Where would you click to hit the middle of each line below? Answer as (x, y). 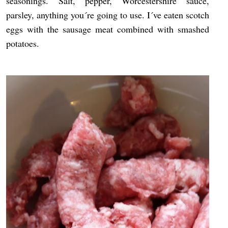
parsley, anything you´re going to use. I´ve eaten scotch (108, 15)
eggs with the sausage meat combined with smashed (108, 29)
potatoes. (23, 43)
